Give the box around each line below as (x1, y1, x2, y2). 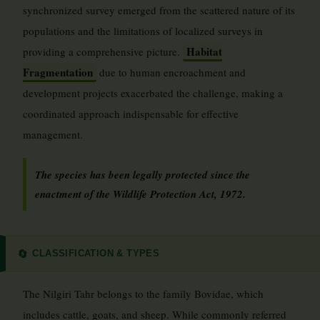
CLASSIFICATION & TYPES (32, 247, 160, 259)
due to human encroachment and (96, 65, 246, 79)
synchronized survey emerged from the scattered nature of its (23, 3, 295, 17)
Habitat (186, 44, 222, 59)
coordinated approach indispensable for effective (23, 106, 239, 121)
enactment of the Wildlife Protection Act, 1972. (35, 186, 246, 201)
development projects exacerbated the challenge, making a (23, 86, 283, 100)
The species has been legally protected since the (35, 167, 250, 182)
